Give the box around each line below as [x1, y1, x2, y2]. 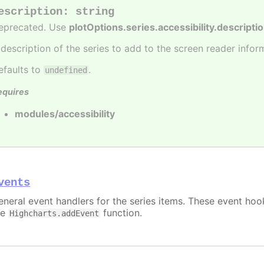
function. [100, 207, 143, 219]
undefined [45, 65, 88, 75]
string [75, 5, 115, 18]
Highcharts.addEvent [9, 209, 100, 219]
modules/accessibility [15, 108, 115, 120]
